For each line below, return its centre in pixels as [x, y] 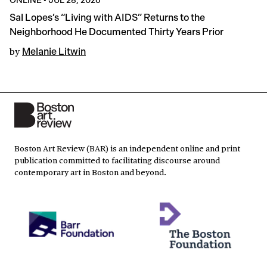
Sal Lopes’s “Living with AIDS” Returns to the [107, 17]
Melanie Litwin [54, 51]
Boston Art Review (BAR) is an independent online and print [127, 148]
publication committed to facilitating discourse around [117, 159]
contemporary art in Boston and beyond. [90, 171]
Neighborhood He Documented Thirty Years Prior [117, 32]
